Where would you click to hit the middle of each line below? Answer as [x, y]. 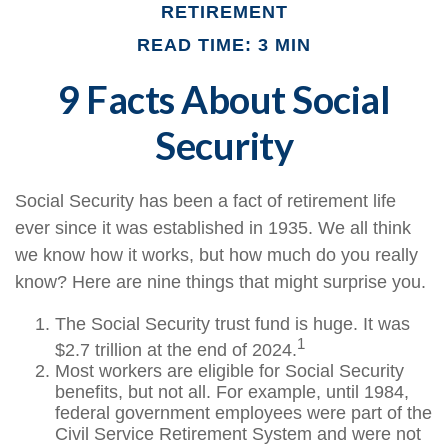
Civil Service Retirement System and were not [238, 434]
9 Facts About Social [224, 99]
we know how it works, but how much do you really [216, 255]
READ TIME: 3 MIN [224, 45]
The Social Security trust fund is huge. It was [232, 324]
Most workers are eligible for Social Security [229, 371]
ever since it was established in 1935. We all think [213, 228]
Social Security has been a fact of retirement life [205, 201]
